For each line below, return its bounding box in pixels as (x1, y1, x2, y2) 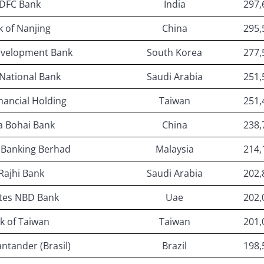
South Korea (147, 46, 202, 60)
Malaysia (155, 143, 194, 156)
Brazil (162, 239, 187, 253)
